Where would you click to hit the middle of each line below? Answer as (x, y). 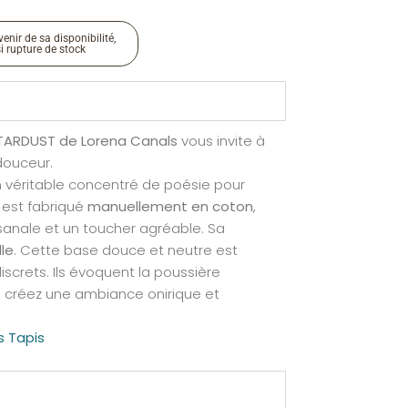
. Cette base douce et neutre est (126, 250)
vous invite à (221, 140)
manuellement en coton (170, 206)
